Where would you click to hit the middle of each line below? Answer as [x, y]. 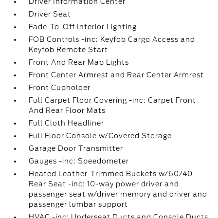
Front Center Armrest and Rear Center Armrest [117, 75]
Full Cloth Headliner [67, 123]
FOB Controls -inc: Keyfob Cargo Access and [112, 39]
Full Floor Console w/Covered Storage [100, 136]
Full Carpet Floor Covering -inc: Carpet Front [113, 100]
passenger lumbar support [79, 204]
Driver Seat [50, 14]
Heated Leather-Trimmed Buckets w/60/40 [111, 174]
